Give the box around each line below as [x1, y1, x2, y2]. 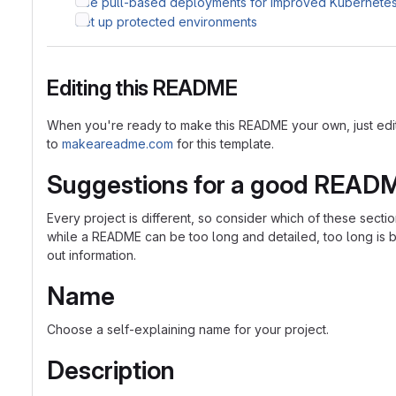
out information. [47, 247, 136, 263]
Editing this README [47, 75, 238, 101]
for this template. [173, 136, 274, 151]
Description [47, 355, 175, 385]
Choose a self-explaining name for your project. [47, 322, 329, 337]
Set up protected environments [75, 14, 257, 29]
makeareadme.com [62, 136, 173, 151]
